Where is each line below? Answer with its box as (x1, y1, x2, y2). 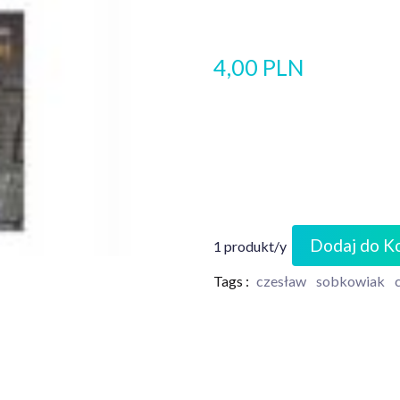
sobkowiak (316, 272, 385, 289)
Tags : (213, 272, 249, 289)
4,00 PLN (213, 54, 304, 80)
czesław (256, 272, 306, 289)
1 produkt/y (213, 237, 287, 254)
